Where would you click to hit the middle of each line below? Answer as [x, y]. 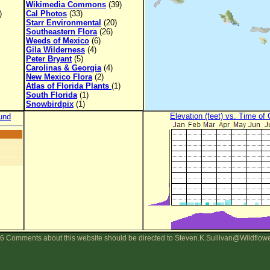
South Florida [52, 95]
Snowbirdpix [50, 104]
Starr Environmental [64, 23]
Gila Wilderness [55, 50]
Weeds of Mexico [58, 41]
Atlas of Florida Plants [69, 86]
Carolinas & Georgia [64, 68]
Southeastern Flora [61, 32]
